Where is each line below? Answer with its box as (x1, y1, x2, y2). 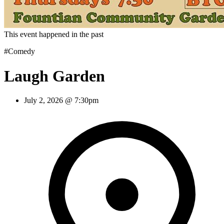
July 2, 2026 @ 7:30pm (24, 96, 98, 105)
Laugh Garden (4, 66, 105, 85)
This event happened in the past (4, 30, 103, 39)
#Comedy (4, 47, 35, 56)
